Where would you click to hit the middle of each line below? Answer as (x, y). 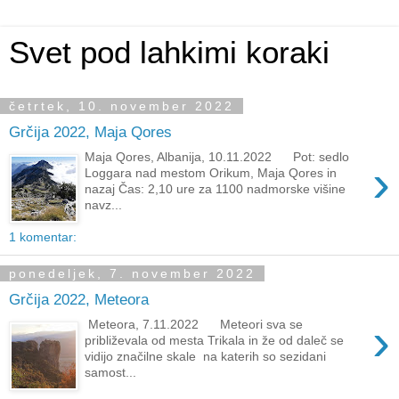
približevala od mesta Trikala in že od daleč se (215, 341)
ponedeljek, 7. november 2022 (132, 273)
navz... (104, 205)
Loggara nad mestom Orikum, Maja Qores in (211, 173)
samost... (111, 373)
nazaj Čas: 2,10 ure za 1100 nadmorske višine (217, 189)
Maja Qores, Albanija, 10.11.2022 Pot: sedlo (217, 157)
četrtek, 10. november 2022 (122, 106)
